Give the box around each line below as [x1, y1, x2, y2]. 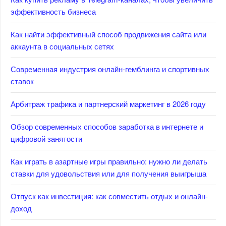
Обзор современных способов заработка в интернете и [11, 121, 203, 132]
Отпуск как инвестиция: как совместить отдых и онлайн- [11, 190, 208, 201]
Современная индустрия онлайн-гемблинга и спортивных [11, 63, 209, 74]
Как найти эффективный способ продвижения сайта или [11, 28, 206, 39]
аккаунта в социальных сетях [11, 40, 114, 51]
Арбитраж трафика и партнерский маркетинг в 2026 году [11, 98, 206, 109]
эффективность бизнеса [11, 6, 96, 17]
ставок [11, 75, 34, 86]
